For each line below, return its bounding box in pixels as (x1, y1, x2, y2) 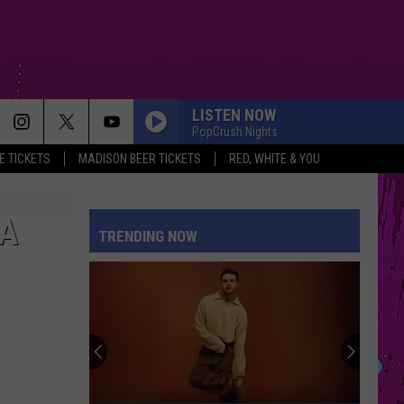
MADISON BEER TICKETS (78, 151, 201, 166)
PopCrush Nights (192, 124, 278, 139)
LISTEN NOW (192, 105, 276, 124)
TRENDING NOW (98, 227, 197, 245)
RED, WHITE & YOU (229, 151, 320, 166)
